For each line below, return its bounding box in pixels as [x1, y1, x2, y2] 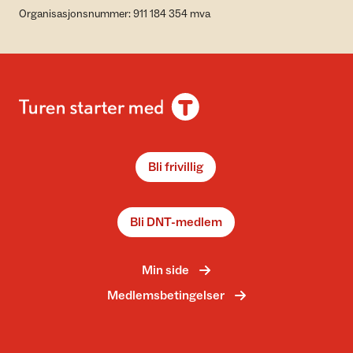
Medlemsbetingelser [106, 288, 225, 303]
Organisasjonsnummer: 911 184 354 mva [19, 7, 210, 21]
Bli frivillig [148, 159, 203, 175]
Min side [142, 262, 189, 278]
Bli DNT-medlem [129, 214, 222, 230]
